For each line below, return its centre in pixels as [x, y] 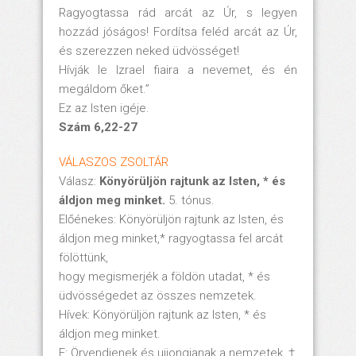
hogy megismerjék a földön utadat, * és [164, 276]
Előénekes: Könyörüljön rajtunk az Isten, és [171, 219]
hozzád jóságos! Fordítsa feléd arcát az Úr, [178, 31]
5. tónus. [190, 200]
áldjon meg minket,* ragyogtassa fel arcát [171, 238]
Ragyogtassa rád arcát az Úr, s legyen [178, 12]
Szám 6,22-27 [98, 127]
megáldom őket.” [104, 89]
